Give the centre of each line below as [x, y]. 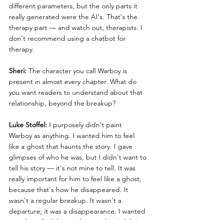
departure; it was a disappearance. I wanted [78, 211]
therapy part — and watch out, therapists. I [77, 28]
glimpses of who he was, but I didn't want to [79, 157]
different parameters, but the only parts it [74, 6]
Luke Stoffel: [28, 125]
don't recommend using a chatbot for [68, 39]
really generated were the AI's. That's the [74, 17]
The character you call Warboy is [78, 71]
